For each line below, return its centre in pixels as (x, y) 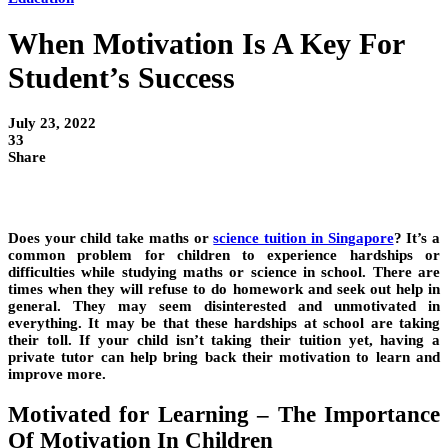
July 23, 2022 (52, 123)
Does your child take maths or (111, 238)
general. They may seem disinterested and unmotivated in (224, 306)
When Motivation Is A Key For (206, 44)
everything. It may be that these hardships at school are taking (224, 323)
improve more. (57, 374)
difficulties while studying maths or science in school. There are (224, 272)
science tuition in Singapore (303, 238)
